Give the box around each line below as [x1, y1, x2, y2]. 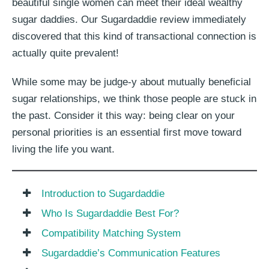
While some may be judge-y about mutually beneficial [12, 76, 251, 88]
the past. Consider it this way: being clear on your [12, 110, 235, 122]
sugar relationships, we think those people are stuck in [12, 93, 256, 105]
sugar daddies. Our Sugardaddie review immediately [12, 14, 246, 26]
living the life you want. [12, 144, 115, 156]
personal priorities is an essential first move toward [12, 127, 241, 139]
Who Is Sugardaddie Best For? [41, 208, 179, 220]
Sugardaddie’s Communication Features [41, 247, 220, 259]
